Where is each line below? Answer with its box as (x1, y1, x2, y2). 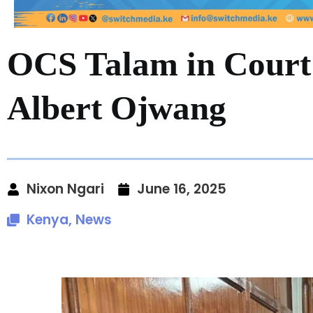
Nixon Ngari (27, 179, 104, 198)
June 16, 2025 (137, 179, 226, 198)
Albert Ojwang (7, 88, 226, 127)
